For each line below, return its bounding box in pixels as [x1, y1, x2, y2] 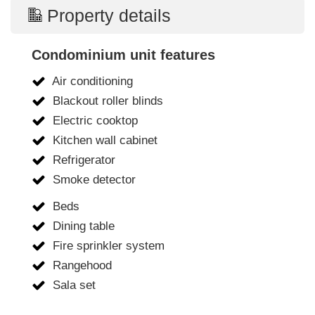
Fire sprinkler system [49, 239, 165, 253]
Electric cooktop [49, 114, 138, 128]
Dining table [49, 219, 115, 233]
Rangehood [49, 259, 112, 273]
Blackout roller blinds [49, 94, 163, 108]
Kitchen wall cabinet [49, 134, 157, 148]
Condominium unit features [32, 47, 215, 63]
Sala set [49, 278, 96, 292]
